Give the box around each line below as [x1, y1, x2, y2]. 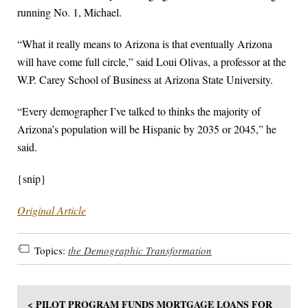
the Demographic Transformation [68, 243, 212, 257]
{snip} [17, 171, 46, 186]
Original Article [17, 203, 86, 218]
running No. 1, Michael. [17, 5, 122, 20]
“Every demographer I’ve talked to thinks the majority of [17, 104, 261, 119]
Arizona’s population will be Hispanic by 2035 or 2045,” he [17, 122, 276, 137]
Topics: [34, 243, 68, 257]
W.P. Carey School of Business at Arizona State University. [17, 72, 273, 87]
